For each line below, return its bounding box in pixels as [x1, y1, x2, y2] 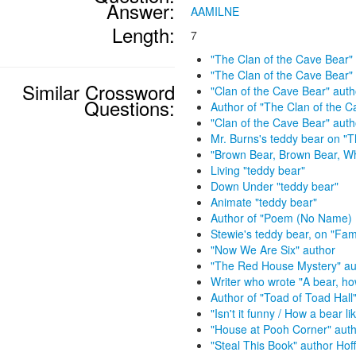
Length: [112, 21, 175, 48]
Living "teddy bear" [211, 162, 305, 178]
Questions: [84, 94, 175, 122]
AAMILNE [191, 3, 239, 19]
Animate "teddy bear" [211, 194, 317, 210]
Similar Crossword [22, 78, 175, 106]
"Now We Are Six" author [211, 242, 335, 257]
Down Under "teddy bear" [211, 178, 339, 194]
